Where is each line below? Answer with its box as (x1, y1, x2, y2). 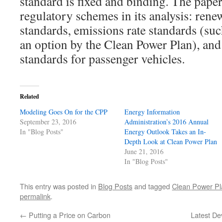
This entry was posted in (20, 181, 98, 191)
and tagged (132, 181, 172, 191)
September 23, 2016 (20, 117, 76, 126)
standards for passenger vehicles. (20, 50, 185, 67)
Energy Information (124, 107, 180, 116)
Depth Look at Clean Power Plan (124, 137, 218, 146)
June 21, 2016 (124, 147, 164, 156)
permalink (20, 191, 51, 201)
